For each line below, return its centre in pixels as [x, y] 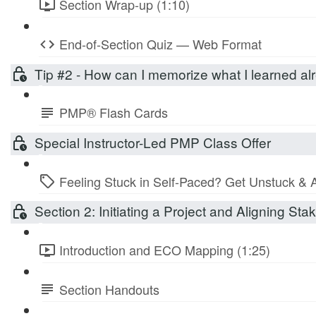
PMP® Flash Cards [114, 113]
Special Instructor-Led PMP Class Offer [153, 142]
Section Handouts [109, 289]
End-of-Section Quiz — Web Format [160, 43]
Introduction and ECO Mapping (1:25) [165, 249]
